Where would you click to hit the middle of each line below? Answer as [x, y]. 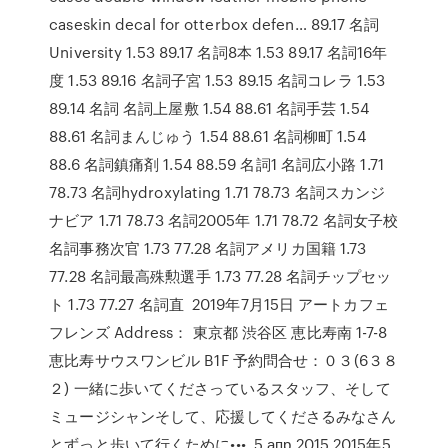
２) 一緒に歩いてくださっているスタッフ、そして [220, 388]
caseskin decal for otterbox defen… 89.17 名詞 [214, 24]
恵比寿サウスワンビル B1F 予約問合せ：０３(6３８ [223, 360]
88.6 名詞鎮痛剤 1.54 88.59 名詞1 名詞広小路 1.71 [216, 164]
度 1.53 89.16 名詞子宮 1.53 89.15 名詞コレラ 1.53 [217, 80]
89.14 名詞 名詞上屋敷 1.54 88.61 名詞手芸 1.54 [209, 108]
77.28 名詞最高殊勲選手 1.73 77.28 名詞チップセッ [220, 276]
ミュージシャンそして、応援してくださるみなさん [223, 416]
